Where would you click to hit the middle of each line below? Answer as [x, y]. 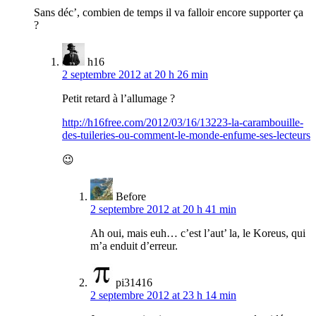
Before [131, 197]
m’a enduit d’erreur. [134, 246]
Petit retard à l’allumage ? [119, 99]
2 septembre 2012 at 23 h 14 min [163, 296]
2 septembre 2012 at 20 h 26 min [135, 75]
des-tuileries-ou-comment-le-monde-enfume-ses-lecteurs [186, 135]
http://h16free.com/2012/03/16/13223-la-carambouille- [183, 123]
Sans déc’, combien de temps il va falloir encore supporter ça [169, 13]
